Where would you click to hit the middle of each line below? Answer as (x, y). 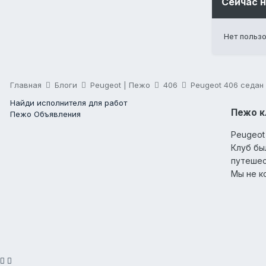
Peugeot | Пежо (121, 85)
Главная (27, 85)
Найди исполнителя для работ (69, 103)
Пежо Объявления (45, 114)
